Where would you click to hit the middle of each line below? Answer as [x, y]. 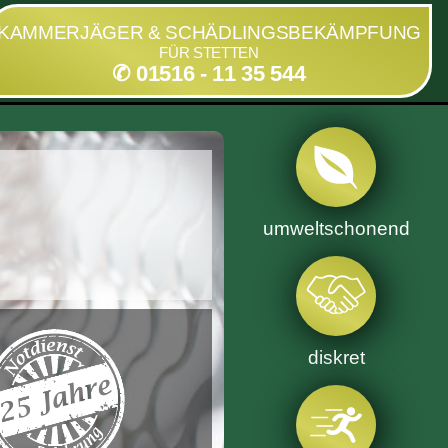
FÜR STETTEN [209, 52]
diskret [336, 357]
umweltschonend [336, 229]
